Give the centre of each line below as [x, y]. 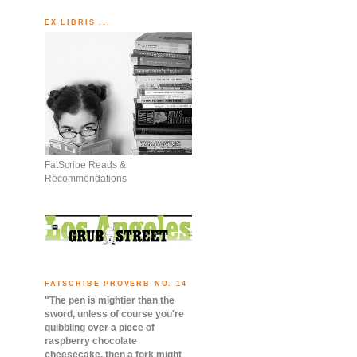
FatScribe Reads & [85, 165]
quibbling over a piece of [100, 327]
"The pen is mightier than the [110, 300]
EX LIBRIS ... [78, 22]
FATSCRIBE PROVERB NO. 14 [116, 284]
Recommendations [86, 179]
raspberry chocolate [91, 341]
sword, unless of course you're [114, 314]
